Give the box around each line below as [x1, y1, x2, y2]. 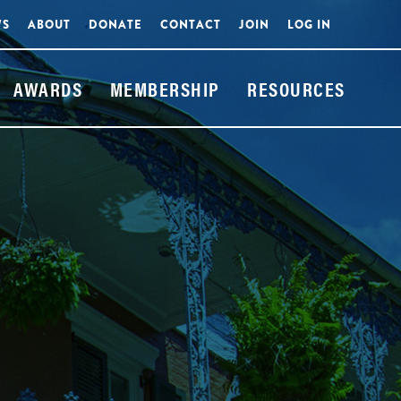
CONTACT [160, 15, 221, 33]
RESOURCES [247, 73, 346, 102]
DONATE [89, 15, 142, 33]
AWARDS [13, 73, 83, 102]
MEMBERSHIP [109, 73, 220, 102]
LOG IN [287, 15, 331, 33]
